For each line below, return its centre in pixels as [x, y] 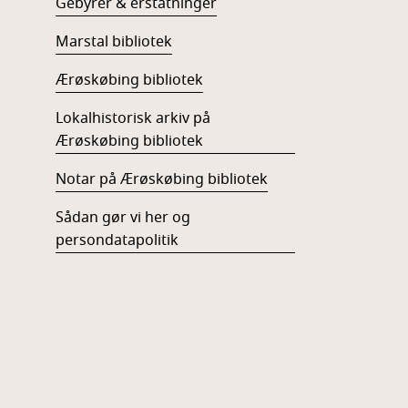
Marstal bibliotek [113, 42]
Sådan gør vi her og [122, 218]
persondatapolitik [117, 241]
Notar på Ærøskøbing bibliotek [161, 180]
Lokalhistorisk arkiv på [133, 119]
